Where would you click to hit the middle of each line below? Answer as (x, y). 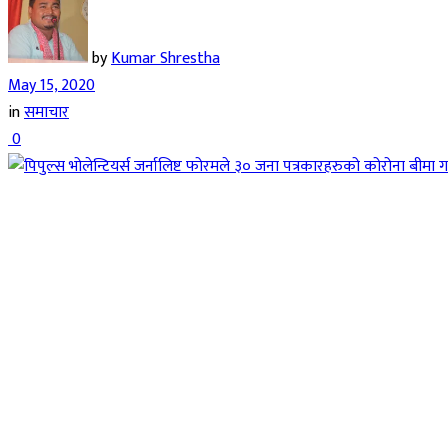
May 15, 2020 (51, 85)
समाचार (46, 112)
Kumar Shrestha (165, 58)
